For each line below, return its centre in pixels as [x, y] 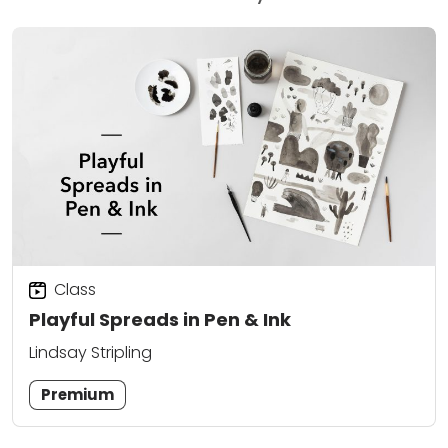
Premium [78, 395]
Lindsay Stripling [90, 353]
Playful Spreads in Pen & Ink [160, 319]
